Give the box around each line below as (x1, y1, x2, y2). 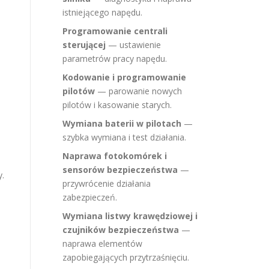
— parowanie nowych (95, 85, 182, 97)
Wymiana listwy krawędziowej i (62, 210, 198, 222)
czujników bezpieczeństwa (62, 224, 179, 235)
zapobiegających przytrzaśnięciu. (62, 252, 189, 263)
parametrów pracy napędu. (62, 53, 167, 64)
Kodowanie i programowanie (62, 71, 186, 83)
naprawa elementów (62, 238, 142, 249)
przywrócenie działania (62, 178, 151, 189)
